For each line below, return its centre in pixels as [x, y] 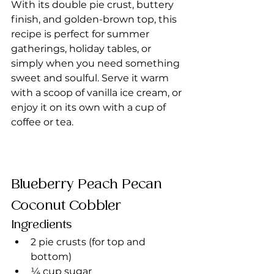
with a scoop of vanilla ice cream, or [98, 92]
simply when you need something [97, 63]
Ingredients [41, 224]
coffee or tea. [42, 122]
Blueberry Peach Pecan [88, 184]
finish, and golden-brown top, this [95, 19]
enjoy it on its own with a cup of [90, 107]
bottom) [51, 256]
